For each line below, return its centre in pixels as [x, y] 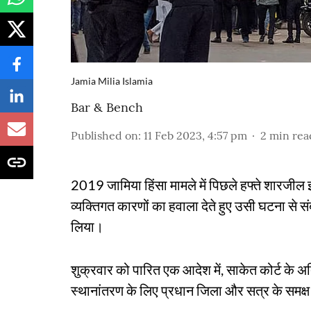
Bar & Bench [107, 107]
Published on [104, 135]
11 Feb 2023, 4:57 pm [195, 135]
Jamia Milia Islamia [112, 81]
